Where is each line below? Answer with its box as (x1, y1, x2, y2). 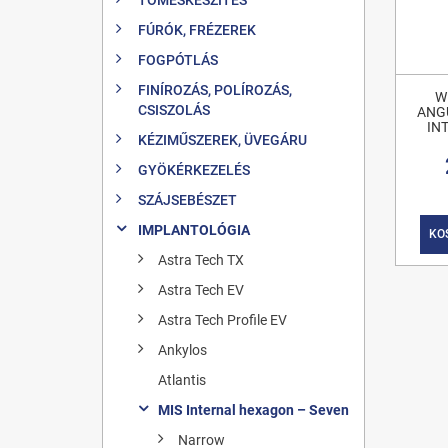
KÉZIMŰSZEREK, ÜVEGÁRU (138, 131, 307, 148)
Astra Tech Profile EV (158, 311, 287, 328)
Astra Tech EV (158, 281, 244, 298)
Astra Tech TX (158, 251, 244, 268)
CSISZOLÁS (138, 101, 210, 118)
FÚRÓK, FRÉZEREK (138, 21, 256, 38)
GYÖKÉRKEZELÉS (138, 161, 250, 178)
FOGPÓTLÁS (138, 51, 218, 68)
